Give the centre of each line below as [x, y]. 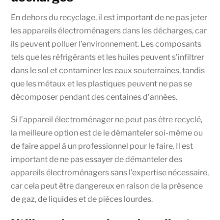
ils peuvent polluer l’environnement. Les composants [106, 44]
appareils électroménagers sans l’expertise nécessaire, [110, 173]
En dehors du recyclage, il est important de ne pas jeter [109, 18]
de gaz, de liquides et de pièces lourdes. [82, 199]
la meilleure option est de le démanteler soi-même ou [107, 133]
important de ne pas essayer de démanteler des [97, 160]
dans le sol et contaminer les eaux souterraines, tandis [108, 71]
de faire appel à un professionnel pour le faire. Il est [102, 146]
